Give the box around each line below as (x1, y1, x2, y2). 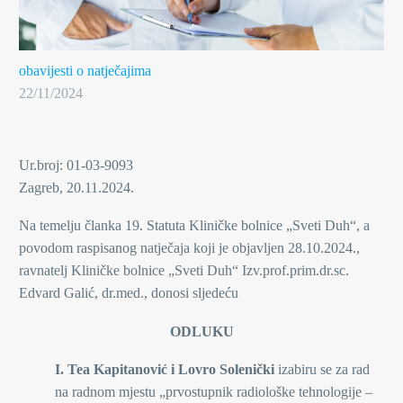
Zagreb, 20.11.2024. (19, 179, 134, 195)
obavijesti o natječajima (19, 62, 151, 78)
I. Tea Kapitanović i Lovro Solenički (55, 362, 278, 378)
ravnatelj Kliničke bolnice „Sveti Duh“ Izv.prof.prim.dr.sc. (19, 263, 349, 279)
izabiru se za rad (278, 362, 370, 378)
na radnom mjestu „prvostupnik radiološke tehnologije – (55, 384, 372, 400)
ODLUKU (169, 323, 234, 339)
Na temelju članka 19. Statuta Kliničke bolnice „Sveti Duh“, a (19, 218, 370, 234)
